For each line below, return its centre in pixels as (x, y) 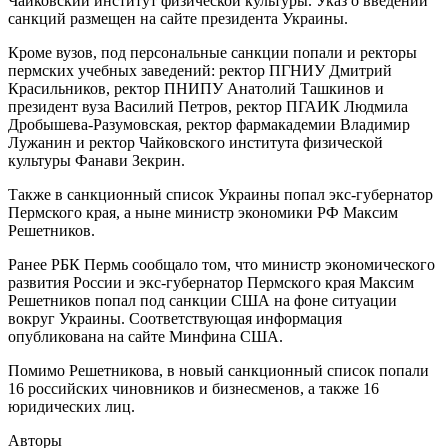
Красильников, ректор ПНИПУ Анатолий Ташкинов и (196, 88)
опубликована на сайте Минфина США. (145, 336)
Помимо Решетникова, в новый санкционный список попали (218, 370)
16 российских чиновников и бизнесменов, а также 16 (193, 388)
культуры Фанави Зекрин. (96, 160)
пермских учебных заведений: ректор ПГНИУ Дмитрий (200, 70)
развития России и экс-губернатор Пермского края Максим (211, 282)
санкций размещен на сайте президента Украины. (178, 18)
